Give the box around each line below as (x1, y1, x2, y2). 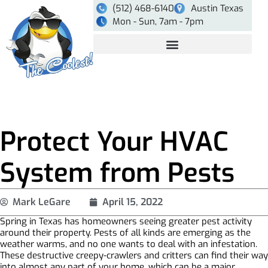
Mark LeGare (13, 195, 71, 208)
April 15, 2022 (102, 195, 163, 208)
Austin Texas (190, 2, 243, 14)
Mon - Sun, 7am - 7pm (112, 16, 204, 28)
